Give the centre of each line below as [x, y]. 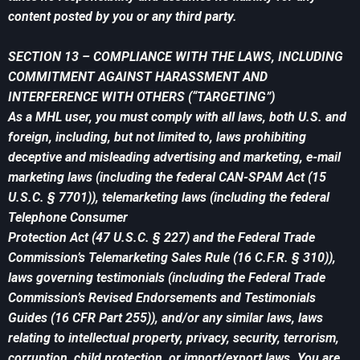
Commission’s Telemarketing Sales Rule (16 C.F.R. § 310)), [172, 258]
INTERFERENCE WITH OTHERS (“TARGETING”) [141, 97]
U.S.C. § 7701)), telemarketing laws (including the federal [169, 198]
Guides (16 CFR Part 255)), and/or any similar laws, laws [166, 318]
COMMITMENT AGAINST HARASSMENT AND [138, 77]
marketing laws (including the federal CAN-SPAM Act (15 [167, 178]
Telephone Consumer [68, 218]
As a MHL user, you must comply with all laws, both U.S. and [177, 117]
